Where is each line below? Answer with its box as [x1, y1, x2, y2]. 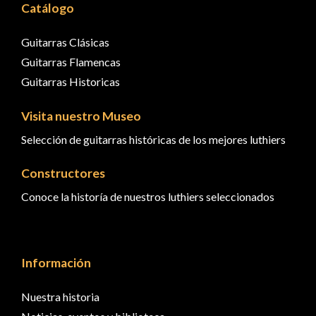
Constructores [21, 166, 105, 181]
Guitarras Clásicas [21, 35, 109, 49]
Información [21, 255, 91, 270]
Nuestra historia [21, 289, 99, 303]
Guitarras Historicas [21, 74, 120, 88]
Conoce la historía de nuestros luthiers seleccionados [21, 190, 274, 204]
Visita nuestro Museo [21, 108, 141, 123]
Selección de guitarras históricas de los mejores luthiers [21, 132, 286, 146]
